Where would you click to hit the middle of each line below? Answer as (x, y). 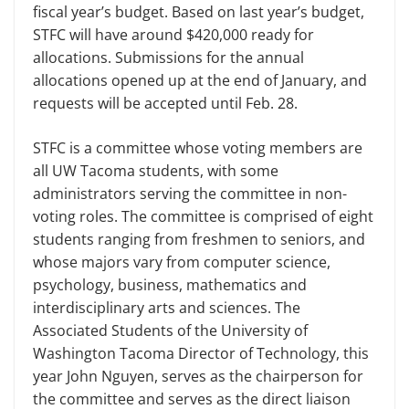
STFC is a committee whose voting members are (198, 148)
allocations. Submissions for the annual (168, 58)
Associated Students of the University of (170, 330)
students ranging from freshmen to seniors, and (199, 239)
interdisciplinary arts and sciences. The (167, 308)
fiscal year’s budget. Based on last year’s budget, (199, 12)
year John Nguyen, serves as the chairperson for (198, 376)
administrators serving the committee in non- (190, 194)
